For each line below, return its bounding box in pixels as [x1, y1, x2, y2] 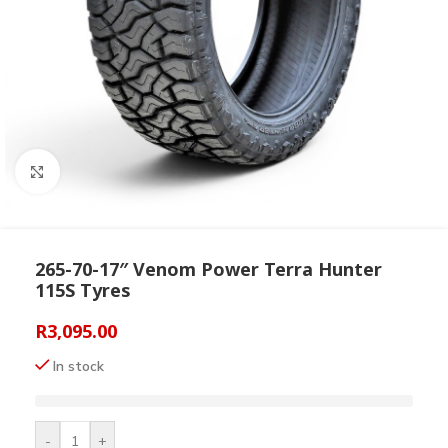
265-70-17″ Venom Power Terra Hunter [35, 257, 382, 281]
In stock [53, 357, 105, 376]
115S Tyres [35, 278, 131, 302]
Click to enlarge [59, 162, 152, 180]
